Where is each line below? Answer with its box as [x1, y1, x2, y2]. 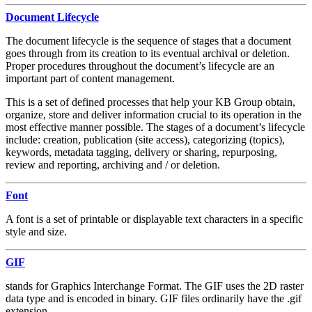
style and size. [6, 225, 67, 237]
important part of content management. [6, 72, 175, 84]
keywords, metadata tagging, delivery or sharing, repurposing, [6, 146, 277, 158]
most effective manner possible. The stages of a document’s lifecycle [6, 120, 305, 133]
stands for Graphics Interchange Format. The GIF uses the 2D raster [6, 279, 304, 292]
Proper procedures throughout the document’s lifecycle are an [6, 59, 274, 72]
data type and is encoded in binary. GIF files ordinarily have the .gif [6, 292, 302, 304]
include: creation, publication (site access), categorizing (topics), [6, 133, 285, 146]
